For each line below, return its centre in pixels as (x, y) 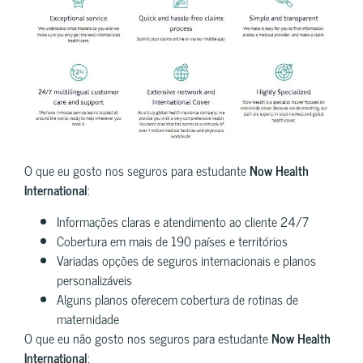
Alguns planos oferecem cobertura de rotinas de (177, 299)
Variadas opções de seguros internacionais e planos (186, 260)
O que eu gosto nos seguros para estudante (137, 171)
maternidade (88, 318)
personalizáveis (94, 279)
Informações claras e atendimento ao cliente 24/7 (183, 221)
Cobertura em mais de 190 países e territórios (172, 240)
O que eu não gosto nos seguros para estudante (148, 337)
